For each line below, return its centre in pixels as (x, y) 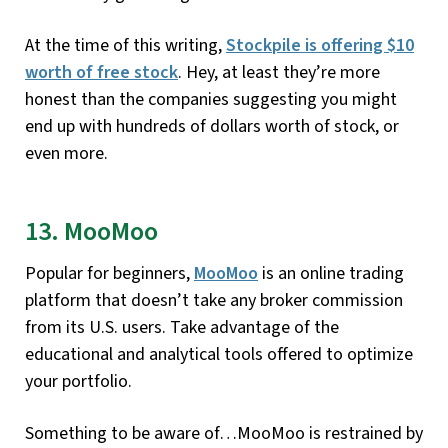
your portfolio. (78, 382)
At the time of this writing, (125, 45)
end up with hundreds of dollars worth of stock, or (212, 126)
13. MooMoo (91, 231)
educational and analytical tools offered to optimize (219, 355)
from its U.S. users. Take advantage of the (182, 328)
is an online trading (331, 274)
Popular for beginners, (109, 274)
